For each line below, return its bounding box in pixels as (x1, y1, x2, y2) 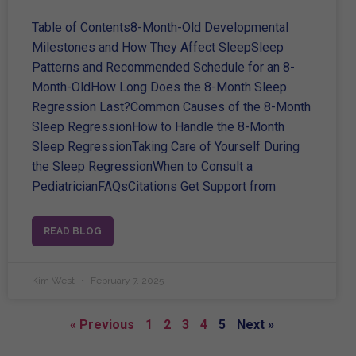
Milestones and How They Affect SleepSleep (32, 40, 284, 56)
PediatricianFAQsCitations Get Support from (32, 179, 276, 195)
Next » (237, 317, 274, 333)
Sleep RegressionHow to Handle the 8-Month (32, 119, 284, 135)
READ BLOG (44, 226, 102, 238)
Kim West (32, 275, 77, 287)
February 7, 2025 (88, 275, 164, 287)
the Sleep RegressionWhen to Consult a (32, 159, 253, 175)
